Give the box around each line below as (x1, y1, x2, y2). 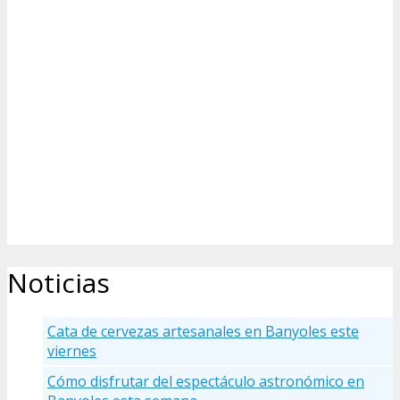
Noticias (7, 264, 110, 302)
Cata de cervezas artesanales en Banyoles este (47, 321, 359, 342)
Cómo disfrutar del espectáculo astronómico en (47, 371, 364, 392)
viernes (47, 341, 96, 362)
